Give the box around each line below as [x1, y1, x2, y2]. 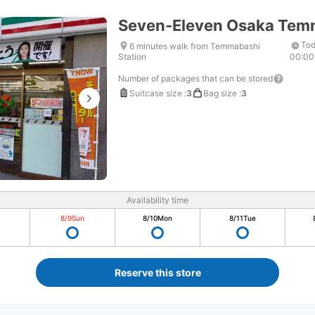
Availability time [127, 195, 188, 205]
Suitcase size [129, 87, 182, 98]
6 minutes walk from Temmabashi [129, 40, 260, 51]
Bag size [203, 87, 237, 98]
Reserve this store [114, 266, 201, 278]
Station [118, 51, 146, 62]
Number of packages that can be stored [118, 73, 273, 84]
